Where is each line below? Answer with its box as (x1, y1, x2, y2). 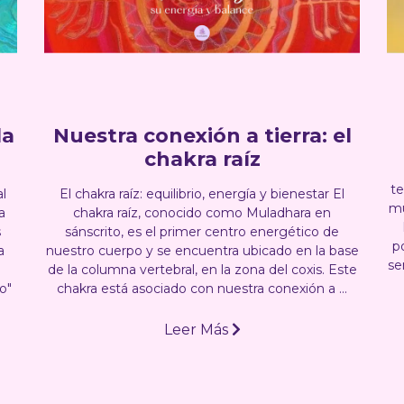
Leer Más (163, 320, 232, 338)
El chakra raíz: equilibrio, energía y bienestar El (60, 185, 344, 202)
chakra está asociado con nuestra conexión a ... (57, 280, 347, 297)
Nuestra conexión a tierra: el (52, 123, 352, 148)
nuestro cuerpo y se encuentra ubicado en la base (45, 242, 359, 259)
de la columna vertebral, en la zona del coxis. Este (47, 261, 357, 278)
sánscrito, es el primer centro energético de (65, 223, 339, 240)
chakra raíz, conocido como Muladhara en (73, 204, 331, 221)
